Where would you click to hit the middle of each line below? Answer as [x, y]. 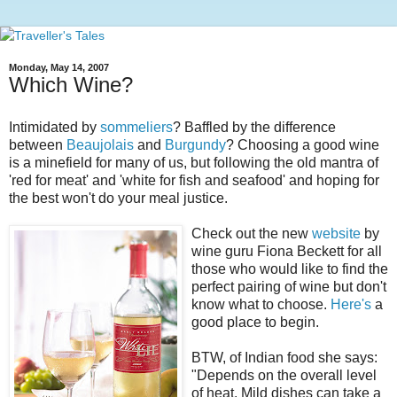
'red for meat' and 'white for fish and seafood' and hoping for [194, 180]
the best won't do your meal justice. [118, 198]
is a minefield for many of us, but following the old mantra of [194, 162]
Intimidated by [54, 127]
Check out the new [252, 233]
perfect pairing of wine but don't [289, 286]
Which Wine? [71, 85]
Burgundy [195, 144]
